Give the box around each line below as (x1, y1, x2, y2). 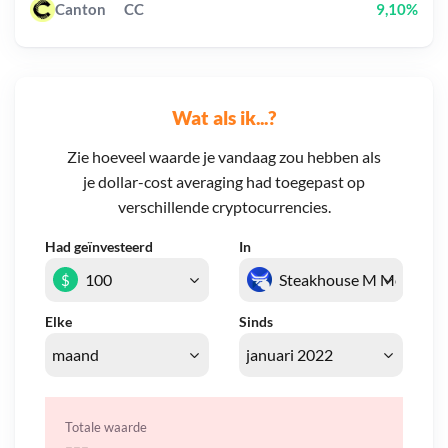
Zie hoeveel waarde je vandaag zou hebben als (67, 147, 381, 167)
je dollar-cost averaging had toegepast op (83, 172, 365, 192)
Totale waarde (65, 418, 147, 435)
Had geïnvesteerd (45, 238, 153, 256)
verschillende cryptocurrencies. (117, 197, 331, 217)
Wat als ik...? (172, 105, 276, 129)
